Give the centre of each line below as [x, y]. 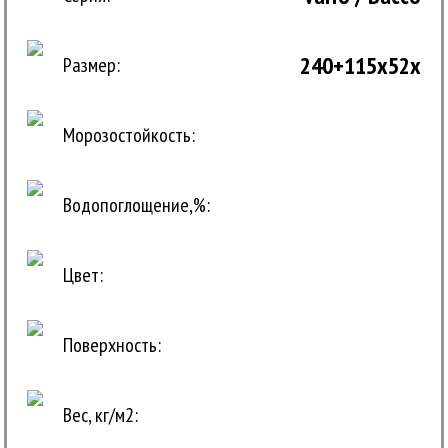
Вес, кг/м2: [101, 415]
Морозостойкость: [129, 135]
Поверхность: [112, 345]
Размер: [92, 65]
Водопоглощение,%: [137, 205]
